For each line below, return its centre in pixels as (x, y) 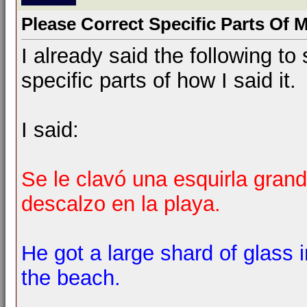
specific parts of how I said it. (159, 81)
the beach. (71, 278)
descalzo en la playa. (121, 204)
